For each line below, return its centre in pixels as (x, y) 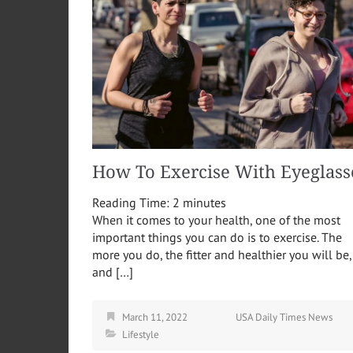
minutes (204, 202)
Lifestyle (141, 334)
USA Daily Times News (284, 317)
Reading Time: (132, 202)
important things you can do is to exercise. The (217, 237)
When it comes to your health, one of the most (216, 219)
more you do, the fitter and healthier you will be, (222, 254)
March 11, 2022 (155, 317)
